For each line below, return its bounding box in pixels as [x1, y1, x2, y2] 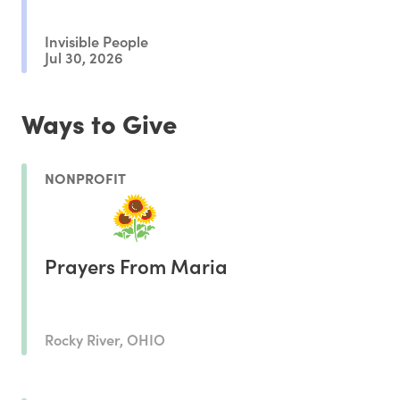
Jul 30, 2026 [45, 46, 123, 67]
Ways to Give [21, 104, 177, 141]
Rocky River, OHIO [45, 329, 165, 350]
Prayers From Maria [45, 252, 228, 280]
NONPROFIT [45, 168, 126, 188]
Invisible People [45, 30, 148, 52]
